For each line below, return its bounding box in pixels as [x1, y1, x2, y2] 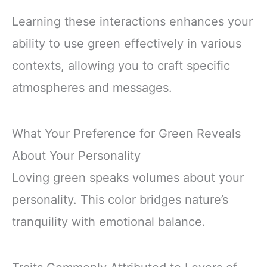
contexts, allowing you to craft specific [12, 58, 230, 73]
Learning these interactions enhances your [12, 14, 253, 29]
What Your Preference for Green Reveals [12, 126, 241, 141]
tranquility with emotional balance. [12, 215, 206, 229]
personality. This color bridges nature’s [12, 193, 228, 207]
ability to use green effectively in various [12, 36, 241, 51]
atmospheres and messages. [12, 80, 172, 95]
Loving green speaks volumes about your [12, 170, 244, 185]
